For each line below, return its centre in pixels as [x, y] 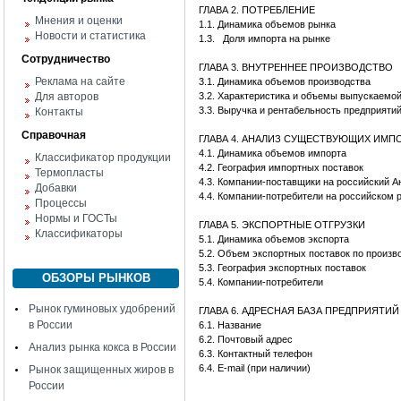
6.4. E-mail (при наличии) [256, 368]
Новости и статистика [90, 36]
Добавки [56, 188]
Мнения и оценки [79, 21]
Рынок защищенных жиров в [101, 370]
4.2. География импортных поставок [281, 167]
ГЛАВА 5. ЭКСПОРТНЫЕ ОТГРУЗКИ [282, 225]
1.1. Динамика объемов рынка [267, 24]
